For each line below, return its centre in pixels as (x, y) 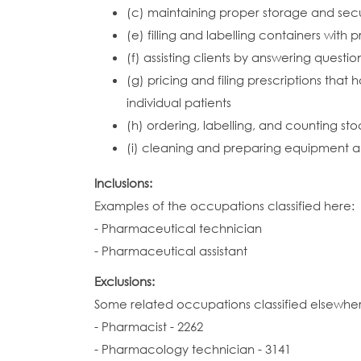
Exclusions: (126, 281)
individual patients (179, 102)
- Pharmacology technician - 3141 (193, 349)
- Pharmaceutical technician (178, 228)
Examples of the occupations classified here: (224, 205)
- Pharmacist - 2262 (149, 326)
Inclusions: (125, 183)
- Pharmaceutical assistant (171, 251)
